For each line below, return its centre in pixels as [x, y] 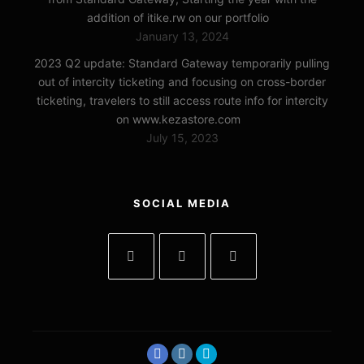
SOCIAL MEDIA [182, 203]
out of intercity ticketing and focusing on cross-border [182, 81]
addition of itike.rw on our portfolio [178, 17]
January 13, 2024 [182, 36]
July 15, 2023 [182, 137]
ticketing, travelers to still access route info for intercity [182, 100]
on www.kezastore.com [178, 119]
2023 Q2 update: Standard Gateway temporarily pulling [182, 63]
